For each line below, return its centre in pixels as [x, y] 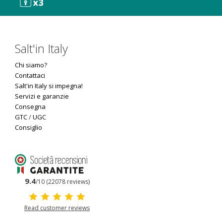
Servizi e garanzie [42, 96]
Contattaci [30, 75]
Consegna [30, 107]
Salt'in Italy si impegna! [49, 86]
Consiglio [28, 127]
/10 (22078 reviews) [62, 181]
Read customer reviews [57, 208]
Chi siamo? [31, 65]
